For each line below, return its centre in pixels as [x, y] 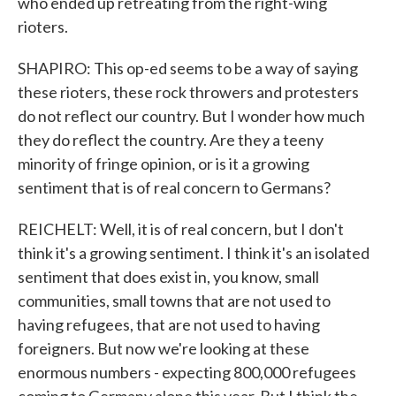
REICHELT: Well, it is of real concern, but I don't [181, 229]
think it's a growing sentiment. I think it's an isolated [194, 253]
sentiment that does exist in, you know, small [168, 277]
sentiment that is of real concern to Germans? [174, 187]
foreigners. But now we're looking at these [164, 348]
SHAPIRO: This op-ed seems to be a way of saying [188, 68]
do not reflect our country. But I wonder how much [191, 116]
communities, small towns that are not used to [174, 301]
